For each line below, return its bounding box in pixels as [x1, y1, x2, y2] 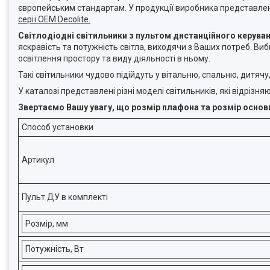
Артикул [22, 155, 54, 165]
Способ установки [22, 122, 93, 132]
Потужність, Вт [25, 244, 84, 254]
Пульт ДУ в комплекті [22, 192, 108, 202]
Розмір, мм [25, 219, 68, 228]
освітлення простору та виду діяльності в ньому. [18, 54, 210, 63]
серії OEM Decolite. [18, 14, 90, 24]
